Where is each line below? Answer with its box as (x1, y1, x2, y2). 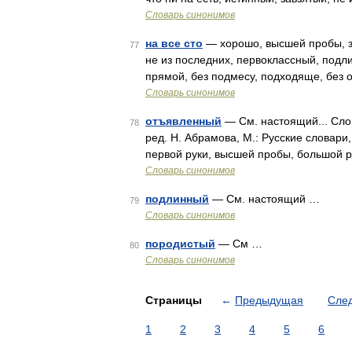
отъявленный (145, 115, 222, 127)
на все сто (145, 37, 203, 49)
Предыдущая (235, 294, 303, 306)
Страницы (145, 294, 205, 306)
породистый (145, 237, 215, 250)
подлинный (145, 192, 209, 205)
